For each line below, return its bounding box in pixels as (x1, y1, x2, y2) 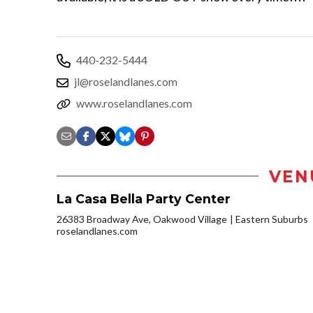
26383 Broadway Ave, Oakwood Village (57, 212, 227, 225)
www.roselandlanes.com (76, 96, 192, 110)
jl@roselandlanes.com (74, 74, 177, 88)
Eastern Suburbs (235, 212, 308, 225)
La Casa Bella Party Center (57, 191, 231, 206)
